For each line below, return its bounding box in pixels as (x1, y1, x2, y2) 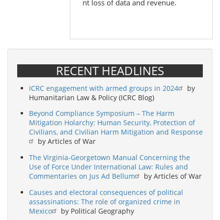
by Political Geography (59, 206, 134, 216)
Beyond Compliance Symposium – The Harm (29, 109, 174, 118)
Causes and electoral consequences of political (29, 187, 183, 197)
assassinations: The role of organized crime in (29, 196, 180, 206)
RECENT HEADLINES (56, 62, 164, 79)
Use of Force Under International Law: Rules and (29, 162, 188, 172)
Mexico (29, 206, 52, 216)
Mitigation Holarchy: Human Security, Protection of (29, 118, 195, 128)
